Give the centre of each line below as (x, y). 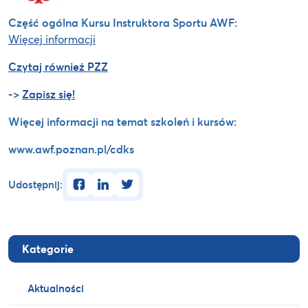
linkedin (110, 179)
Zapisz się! (48, 93)
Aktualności (56, 288)
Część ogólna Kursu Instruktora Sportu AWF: (123, 22)
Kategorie (48, 248)
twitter (131, 179)
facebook (89, 179)
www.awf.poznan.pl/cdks (71, 148)
